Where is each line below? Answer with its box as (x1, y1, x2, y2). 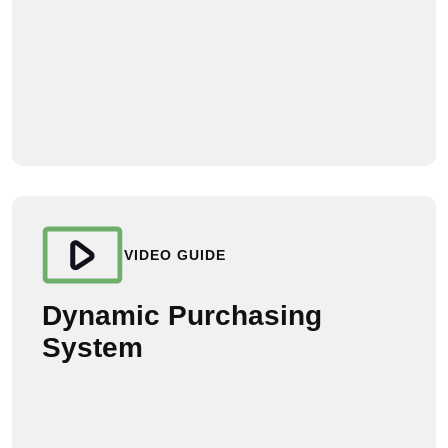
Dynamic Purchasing (42, 300, 322, 331)
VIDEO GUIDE (124, 246, 226, 263)
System (42, 332, 143, 363)
